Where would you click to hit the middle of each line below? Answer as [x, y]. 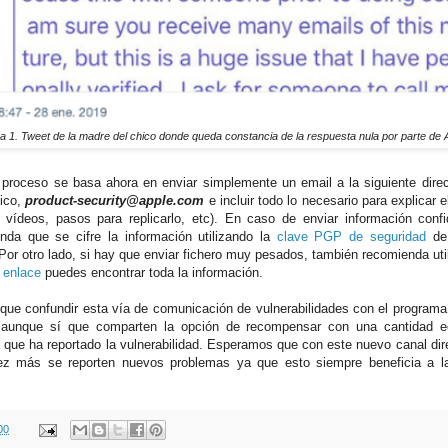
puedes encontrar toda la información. [154, 273]
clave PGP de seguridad [351, 237]
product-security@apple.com [115, 201]
